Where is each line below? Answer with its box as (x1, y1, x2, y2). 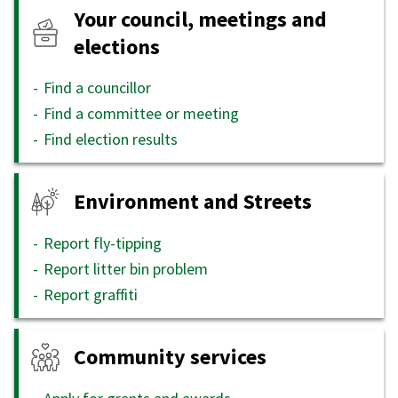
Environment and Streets (74, 187, 312, 216)
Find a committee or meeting (44, 102, 239, 123)
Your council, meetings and (74, 4, 327, 33)
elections (74, 32, 160, 60)
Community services (74, 343, 267, 371)
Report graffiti (44, 283, 138, 305)
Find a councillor (44, 76, 151, 98)
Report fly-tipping (44, 232, 162, 253)
